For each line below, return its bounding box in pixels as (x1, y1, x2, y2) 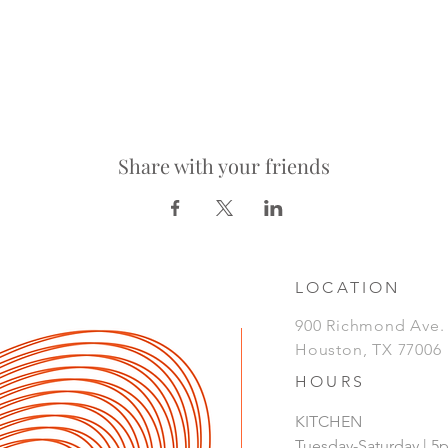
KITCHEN (295, 412, 362, 431)
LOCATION (295, 278, 401, 297)
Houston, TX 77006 (295, 340, 442, 359)
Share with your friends (118, 152, 330, 179)
